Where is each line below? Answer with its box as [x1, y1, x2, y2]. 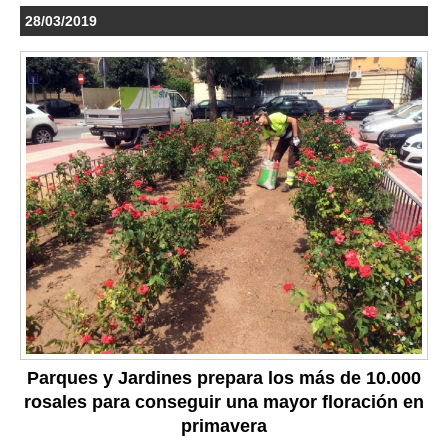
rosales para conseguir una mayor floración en [24, 392, 424, 413]
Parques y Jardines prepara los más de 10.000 [27, 368, 421, 389]
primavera [181, 416, 267, 437]
